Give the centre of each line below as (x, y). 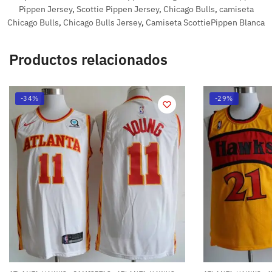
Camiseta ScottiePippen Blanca (205, 23)
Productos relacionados (88, 60)
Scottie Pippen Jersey (117, 9)
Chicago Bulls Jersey (102, 23)
